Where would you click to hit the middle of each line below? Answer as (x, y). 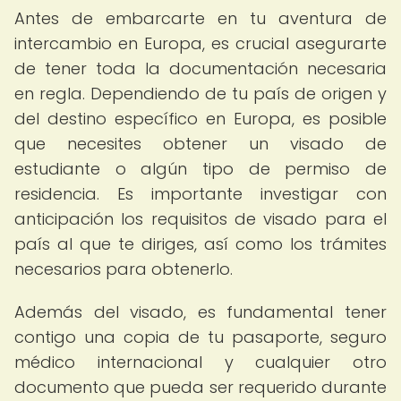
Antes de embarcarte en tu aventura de (200, 18)
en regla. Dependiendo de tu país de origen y (200, 94)
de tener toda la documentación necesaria (200, 68)
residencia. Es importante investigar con (200, 194)
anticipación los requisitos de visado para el (200, 219)
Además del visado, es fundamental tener (200, 312)
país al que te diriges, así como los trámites (200, 244)
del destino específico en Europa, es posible (200, 119)
